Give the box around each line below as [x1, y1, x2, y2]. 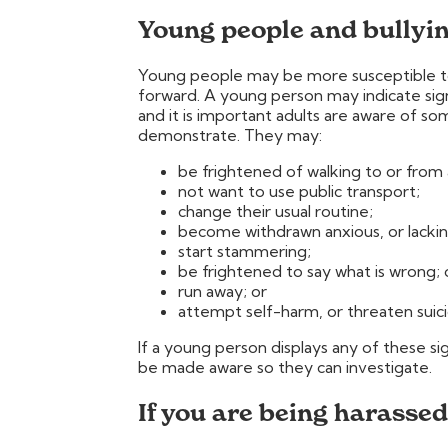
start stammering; [178, 241, 311, 262]
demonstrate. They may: [138, 125, 322, 146]
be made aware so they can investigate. [138, 357, 432, 378]
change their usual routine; [178, 201, 373, 222]
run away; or [178, 281, 267, 302]
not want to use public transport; [178, 181, 420, 202]
